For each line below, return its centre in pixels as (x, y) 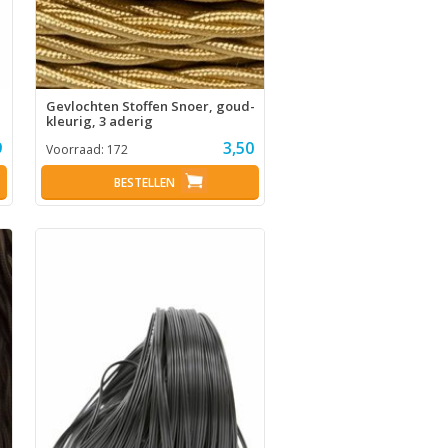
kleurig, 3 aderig (99, 121)
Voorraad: (76, 150)
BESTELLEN (145, 183)
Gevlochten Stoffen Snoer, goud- (150, 106)
